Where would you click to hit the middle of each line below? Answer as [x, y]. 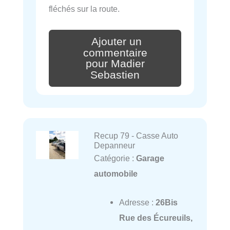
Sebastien [115, 75]
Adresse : [137, 203]
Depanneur [114, 146]
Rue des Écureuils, [156, 218]
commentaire [115, 53]
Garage [150, 158]
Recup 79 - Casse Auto [136, 136]
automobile [116, 174]
